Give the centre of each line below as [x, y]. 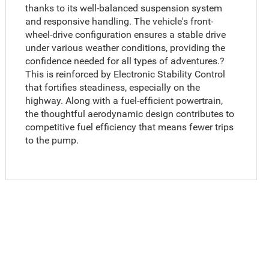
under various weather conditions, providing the [125, 47]
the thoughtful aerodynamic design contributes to [130, 113]
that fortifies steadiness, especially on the [113, 87]
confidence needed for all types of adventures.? [125, 61]
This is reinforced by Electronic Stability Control [125, 74]
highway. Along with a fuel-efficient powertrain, [124, 100]
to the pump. [52, 140]
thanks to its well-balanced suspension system [124, 8]
